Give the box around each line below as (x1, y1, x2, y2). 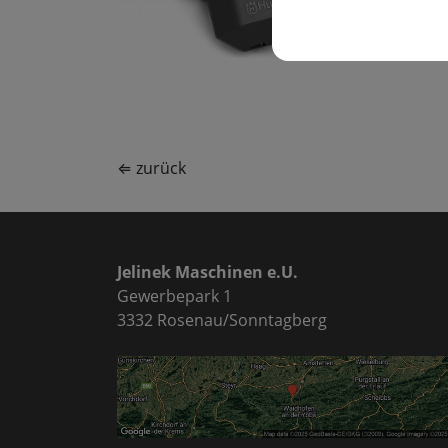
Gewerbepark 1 (117, 285, 232, 308)
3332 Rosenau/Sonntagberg (117, 309, 327, 332)
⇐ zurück (117, 157, 186, 180)
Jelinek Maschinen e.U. (117, 261, 298, 284)
